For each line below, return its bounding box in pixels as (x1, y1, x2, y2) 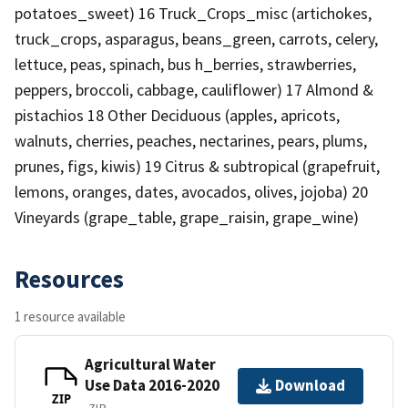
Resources (15, 262, 124, 294)
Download (275, 375, 345, 396)
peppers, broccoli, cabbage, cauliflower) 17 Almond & (15, 78, 373, 100)
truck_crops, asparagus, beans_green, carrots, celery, (15, 27, 378, 49)
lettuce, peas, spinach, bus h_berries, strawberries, (15, 53, 356, 75)
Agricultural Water (85, 353, 216, 374)
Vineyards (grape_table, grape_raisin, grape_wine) (15, 206, 359, 228)
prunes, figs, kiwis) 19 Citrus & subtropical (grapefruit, (15, 155, 380, 177)
